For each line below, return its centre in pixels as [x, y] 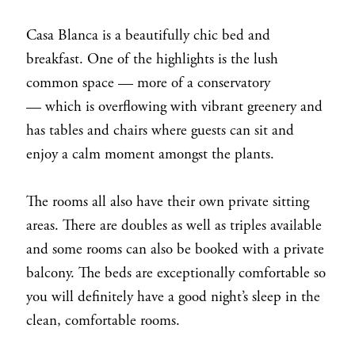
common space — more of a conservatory [148, 83]
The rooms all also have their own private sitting [167, 202]
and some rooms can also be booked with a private [175, 249]
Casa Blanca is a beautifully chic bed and [148, 35]
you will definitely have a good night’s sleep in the [173, 297]
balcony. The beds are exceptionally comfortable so [176, 273]
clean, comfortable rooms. [105, 321]
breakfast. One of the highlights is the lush [152, 59]
